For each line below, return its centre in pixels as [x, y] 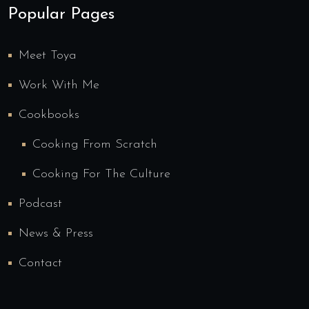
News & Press [56, 233]
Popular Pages [61, 14]
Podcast [40, 203]
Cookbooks [49, 114]
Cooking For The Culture [101, 174]
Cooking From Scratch [95, 144]
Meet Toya [48, 55]
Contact [40, 263]
